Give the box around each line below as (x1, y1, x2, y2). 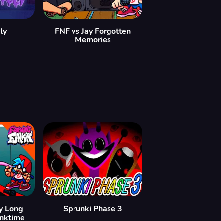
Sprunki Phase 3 (63, 203, 122, 215)
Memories (74, 35, 111, 46)
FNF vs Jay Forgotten (55, 26, 131, 37)
